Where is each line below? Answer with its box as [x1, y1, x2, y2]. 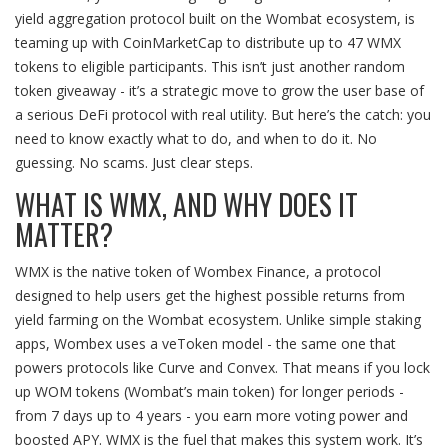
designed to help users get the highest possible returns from [15, 286, 405, 306]
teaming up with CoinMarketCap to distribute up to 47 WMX [15, 33, 401, 53]
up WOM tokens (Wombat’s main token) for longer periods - [15, 382, 404, 402]
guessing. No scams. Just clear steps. [15, 153, 253, 173]
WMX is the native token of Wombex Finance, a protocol [15, 262, 381, 282]
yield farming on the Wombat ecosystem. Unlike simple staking [15, 310, 421, 330]
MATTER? [15, 214, 113, 256]
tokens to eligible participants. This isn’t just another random [15, 57, 405, 77]
